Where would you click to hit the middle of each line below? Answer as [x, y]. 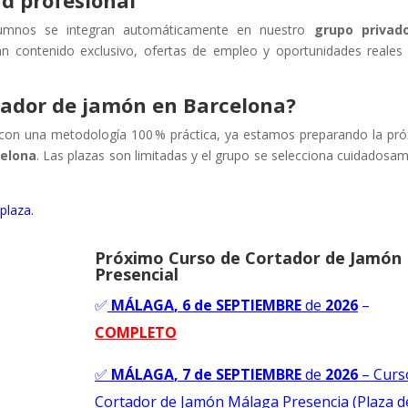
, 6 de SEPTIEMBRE [239, 305]
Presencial [136, 274]
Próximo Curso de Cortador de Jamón [248, 257]
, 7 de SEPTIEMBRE [239, 374]
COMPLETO [135, 332]
